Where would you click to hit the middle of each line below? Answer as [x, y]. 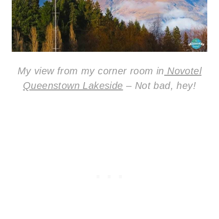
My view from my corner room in [91, 71]
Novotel [183, 71]
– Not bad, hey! [159, 85]
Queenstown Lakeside [73, 85]
